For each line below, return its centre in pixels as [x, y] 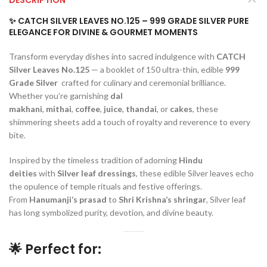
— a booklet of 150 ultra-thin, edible [157, 69]
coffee [88, 108]
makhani [26, 108]
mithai [59, 108]
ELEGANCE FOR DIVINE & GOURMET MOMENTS [103, 32]
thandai [141, 108]
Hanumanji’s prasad [68, 199]
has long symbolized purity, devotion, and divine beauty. [111, 212]
